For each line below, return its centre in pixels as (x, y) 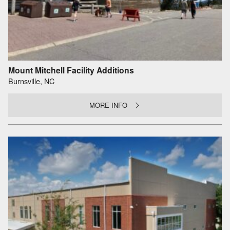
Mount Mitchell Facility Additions (71, 70)
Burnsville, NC (31, 81)
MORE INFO (109, 105)
